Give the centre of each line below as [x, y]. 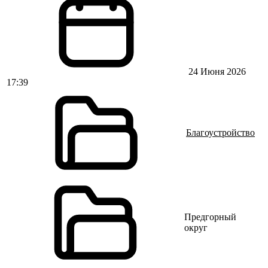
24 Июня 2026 [216, 71]
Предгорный [211, 217]
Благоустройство [220, 133]
